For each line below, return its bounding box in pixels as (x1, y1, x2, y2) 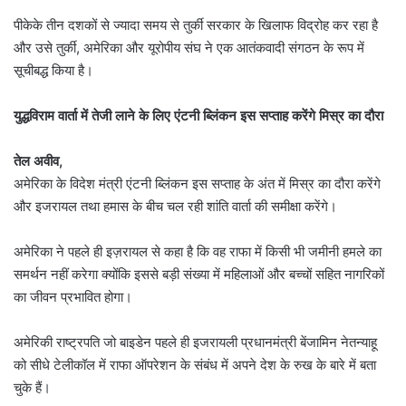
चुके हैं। (14, 379, 51, 397)
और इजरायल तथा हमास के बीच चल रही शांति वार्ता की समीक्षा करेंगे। (14, 198, 337, 216)
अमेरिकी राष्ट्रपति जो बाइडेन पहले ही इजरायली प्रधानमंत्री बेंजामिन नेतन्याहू (14, 333, 377, 352)
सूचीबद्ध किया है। (14, 62, 93, 80)
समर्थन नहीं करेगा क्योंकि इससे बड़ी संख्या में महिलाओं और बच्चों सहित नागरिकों (14, 266, 384, 284)
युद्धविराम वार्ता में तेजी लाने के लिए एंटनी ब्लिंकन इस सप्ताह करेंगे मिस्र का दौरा (14, 107, 383, 125)
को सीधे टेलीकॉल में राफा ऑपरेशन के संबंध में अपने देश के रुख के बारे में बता (14, 356, 376, 374)
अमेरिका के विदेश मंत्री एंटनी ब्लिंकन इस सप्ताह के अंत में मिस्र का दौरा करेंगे (14, 175, 381, 193)
